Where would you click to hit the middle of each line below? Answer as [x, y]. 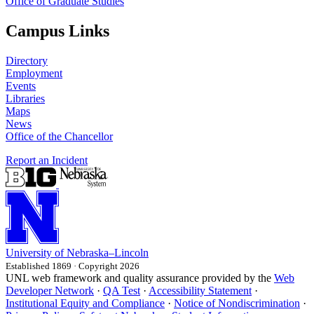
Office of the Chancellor [59, 137]
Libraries [25, 99]
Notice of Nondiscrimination [237, 303]
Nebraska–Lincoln [108, 253]
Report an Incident [47, 161]
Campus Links [57, 31]
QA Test [122, 291]
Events [21, 86]
